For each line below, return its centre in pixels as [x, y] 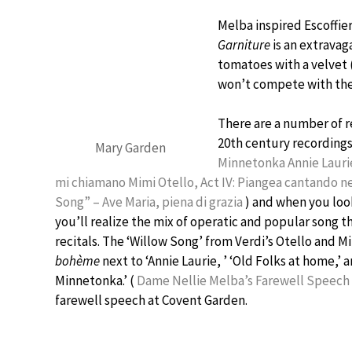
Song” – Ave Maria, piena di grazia [150, 202]
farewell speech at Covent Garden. [151, 300]
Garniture [244, 45]
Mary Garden [130, 148]
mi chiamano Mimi [106, 182]
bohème [77, 261]
